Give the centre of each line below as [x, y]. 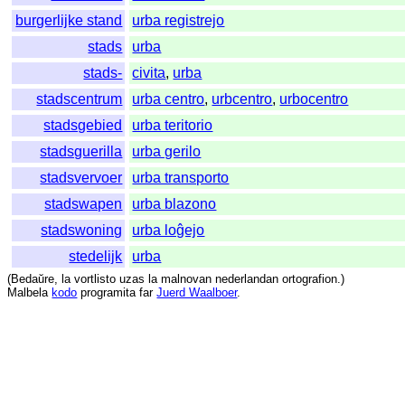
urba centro [169, 99]
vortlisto [95, 279]
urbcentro [242, 99]
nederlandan [247, 279]
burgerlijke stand [69, 21]
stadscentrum [80, 99]
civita [149, 73]
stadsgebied [83, 126]
